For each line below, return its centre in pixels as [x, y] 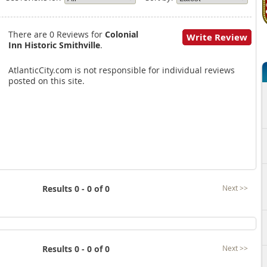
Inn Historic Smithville [54, 45]
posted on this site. [46, 81]
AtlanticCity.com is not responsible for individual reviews [121, 70]
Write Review [217, 37]
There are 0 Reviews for [56, 34]
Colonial [121, 34]
